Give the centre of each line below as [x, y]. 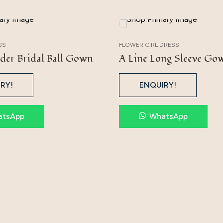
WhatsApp [168, 116]
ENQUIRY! [158, 85]
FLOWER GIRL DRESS [149, 45]
